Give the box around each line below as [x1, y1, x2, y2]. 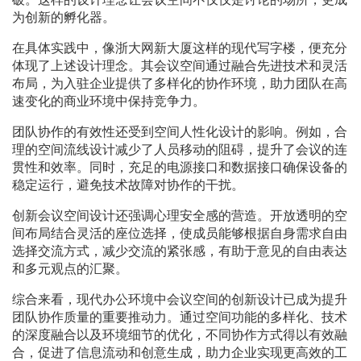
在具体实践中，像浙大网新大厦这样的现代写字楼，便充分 [12, 41, 347, 56]
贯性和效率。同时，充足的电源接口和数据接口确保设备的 [12, 160, 347, 175]
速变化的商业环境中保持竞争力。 [12, 94, 205, 109]
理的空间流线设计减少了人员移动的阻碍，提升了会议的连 [12, 143, 347, 157]
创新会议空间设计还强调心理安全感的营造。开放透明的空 [12, 209, 347, 223]
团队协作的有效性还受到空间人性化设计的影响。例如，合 [12, 125, 347, 139]
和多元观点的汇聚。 [12, 262, 128, 276]
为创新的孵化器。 [12, 10, 115, 25]
